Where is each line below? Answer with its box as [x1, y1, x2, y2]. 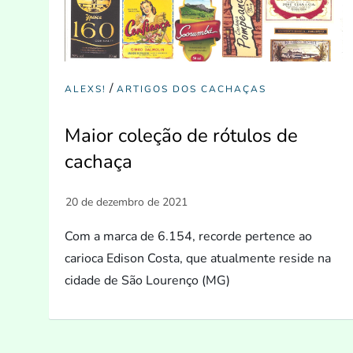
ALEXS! [65, 82, 107, 95]
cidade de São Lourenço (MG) [65, 271, 231, 289]
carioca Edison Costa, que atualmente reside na [65, 249, 332, 267]
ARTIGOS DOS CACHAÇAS [117, 82, 267, 95]
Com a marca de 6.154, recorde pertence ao [65, 227, 313, 245]
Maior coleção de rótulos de [65, 122, 299, 148]
